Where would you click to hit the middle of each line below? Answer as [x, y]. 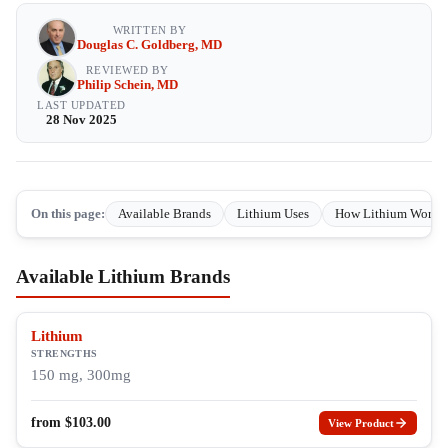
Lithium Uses [273, 213]
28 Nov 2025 [81, 119]
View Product [361, 423]
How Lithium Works [389, 213]
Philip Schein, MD [127, 84]
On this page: [68, 213]
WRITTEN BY [149, 30]
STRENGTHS [64, 353]
